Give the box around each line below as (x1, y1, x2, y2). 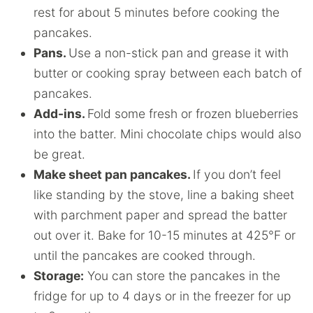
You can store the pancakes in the (84, 268, 280, 283)
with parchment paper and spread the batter (34, 207, 287, 222)
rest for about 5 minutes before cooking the (34, 4, 279, 20)
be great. (34, 146, 85, 161)
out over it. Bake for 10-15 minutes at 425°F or (34, 227, 296, 242)
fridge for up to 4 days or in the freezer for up (34, 288, 291, 303)
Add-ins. (34, 105, 87, 121)
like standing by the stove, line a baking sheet (34, 187, 294, 202)
